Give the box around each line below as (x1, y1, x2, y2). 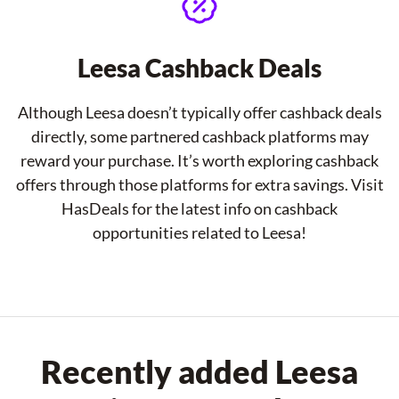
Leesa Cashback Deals (77, 53, 322, 83)
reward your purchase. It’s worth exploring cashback (20, 151, 379, 170)
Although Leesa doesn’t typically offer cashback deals (17, 102, 382, 122)
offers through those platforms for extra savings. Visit (15, 175, 384, 194)
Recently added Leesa (41, 352, 358, 391)
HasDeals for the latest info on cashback (61, 199, 338, 218)
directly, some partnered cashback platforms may (30, 126, 369, 146)
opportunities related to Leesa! (93, 223, 306, 242)
